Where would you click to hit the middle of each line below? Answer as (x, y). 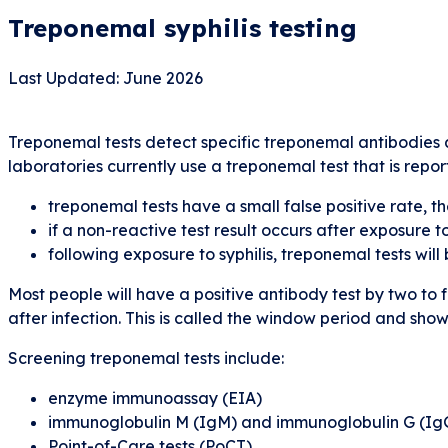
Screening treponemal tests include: (146, 357)
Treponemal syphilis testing (182, 27)
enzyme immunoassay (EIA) (155, 397)
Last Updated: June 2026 (105, 77)
